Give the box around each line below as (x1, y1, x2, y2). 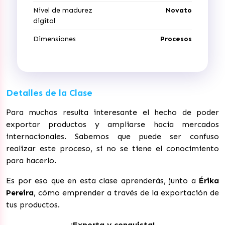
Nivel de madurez (33, 6, 92, 15)
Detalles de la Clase (6, 87, 92, 98)
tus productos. (6, 199, 60, 209)
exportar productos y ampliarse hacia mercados (6, 119, 219, 129)
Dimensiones (33, 34, 76, 43)
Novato (166, 6, 192, 15)
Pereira (6, 187, 34, 197)
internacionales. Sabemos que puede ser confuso (6, 131, 219, 141)
